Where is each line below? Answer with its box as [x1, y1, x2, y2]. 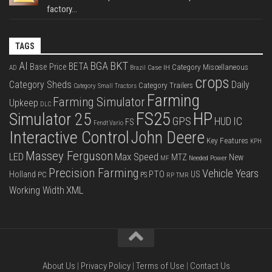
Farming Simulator [53, 94, 145, 109]
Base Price [30, 61, 67, 72]
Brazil [130, 63, 146, 72]
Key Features [206, 135, 248, 145]
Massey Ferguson [25, 148, 113, 163]
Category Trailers [138, 80, 193, 90]
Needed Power [189, 153, 227, 162]
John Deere [131, 127, 205, 148]
